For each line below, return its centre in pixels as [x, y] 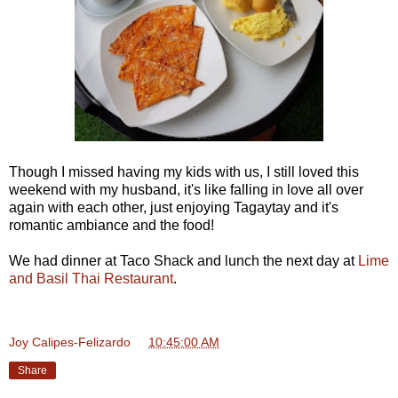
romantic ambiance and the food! [111, 225]
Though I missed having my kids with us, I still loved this [184, 171]
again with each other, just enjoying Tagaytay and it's [174, 207]
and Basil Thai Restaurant [91, 278]
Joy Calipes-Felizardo [70, 342]
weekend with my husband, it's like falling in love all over [186, 189]
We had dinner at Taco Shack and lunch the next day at [183, 260]
